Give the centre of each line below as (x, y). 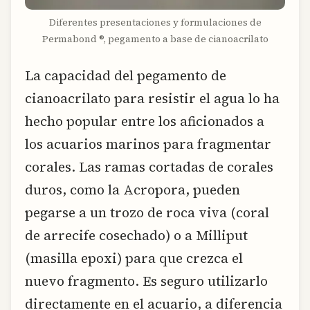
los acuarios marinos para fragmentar (148, 144)
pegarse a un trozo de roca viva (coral (147, 213)
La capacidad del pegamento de (126, 76)
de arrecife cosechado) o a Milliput (136, 236)
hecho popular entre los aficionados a (145, 121)
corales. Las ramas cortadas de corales (149, 167)
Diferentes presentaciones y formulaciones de (155, 22)
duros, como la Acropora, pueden (133, 190)
